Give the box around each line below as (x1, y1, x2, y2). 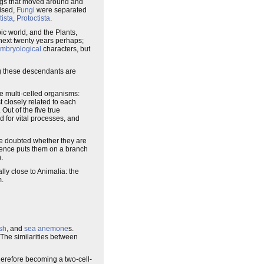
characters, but (41, 45, 90, 53)
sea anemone (24, 224, 68, 233)
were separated (35, 6, 87, 14)
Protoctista (16, 14, 50, 22)
